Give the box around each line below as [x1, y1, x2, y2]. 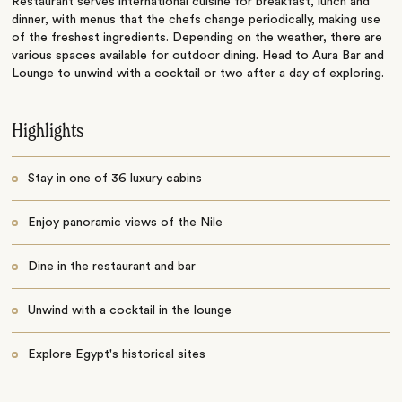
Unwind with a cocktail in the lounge [27, 304, 232, 318]
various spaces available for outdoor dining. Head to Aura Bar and [12, 49, 385, 63]
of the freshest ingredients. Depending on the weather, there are [12, 31, 383, 45]
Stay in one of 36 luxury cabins [27, 172, 202, 186]
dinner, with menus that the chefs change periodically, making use [12, 13, 381, 27]
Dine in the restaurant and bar [27, 260, 196, 274]
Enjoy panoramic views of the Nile [27, 216, 223, 230]
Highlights [12, 122, 84, 143]
